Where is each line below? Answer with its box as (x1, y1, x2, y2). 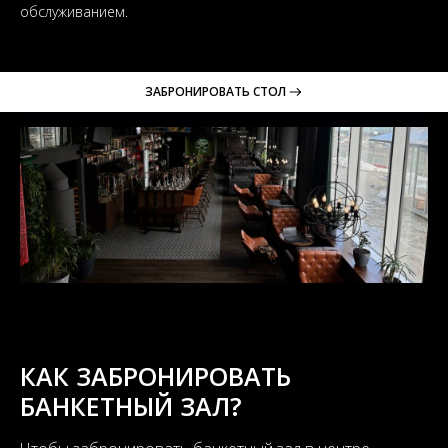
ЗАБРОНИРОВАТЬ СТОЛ (145, 82, 287, 100)
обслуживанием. (20, 2, 128, 21)
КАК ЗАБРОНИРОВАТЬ (20, 359, 291, 394)
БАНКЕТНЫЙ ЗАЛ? (20, 389, 242, 424)
